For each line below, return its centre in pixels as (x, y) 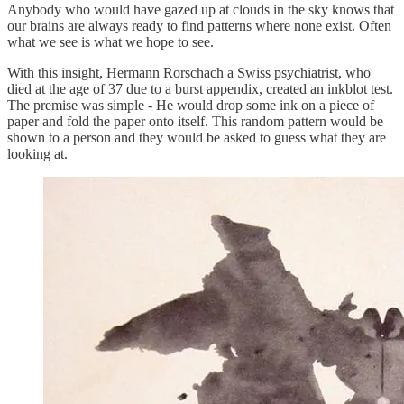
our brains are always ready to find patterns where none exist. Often (199, 25)
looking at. (37, 153)
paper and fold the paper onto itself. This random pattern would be (195, 121)
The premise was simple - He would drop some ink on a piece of (191, 105)
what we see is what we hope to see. (110, 41)
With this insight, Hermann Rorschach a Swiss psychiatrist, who (189, 72)
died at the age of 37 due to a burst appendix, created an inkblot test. (200, 88)
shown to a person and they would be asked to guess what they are (197, 137)
